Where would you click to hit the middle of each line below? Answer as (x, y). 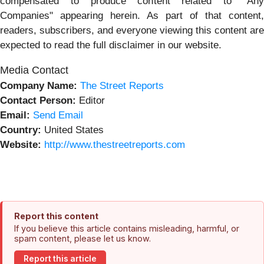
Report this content (56, 216)
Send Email (58, 115)
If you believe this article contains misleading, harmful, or (127, 228)
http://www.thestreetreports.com (115, 144)
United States (72, 130)
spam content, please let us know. (82, 238)
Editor (90, 100)
